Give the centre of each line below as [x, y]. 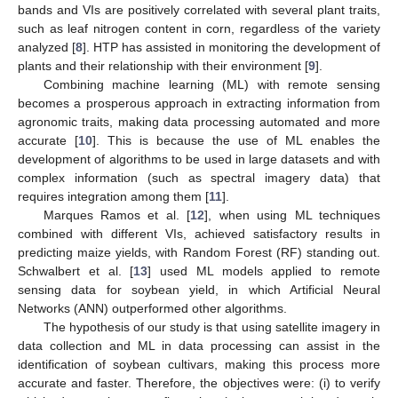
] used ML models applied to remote [264, 271]
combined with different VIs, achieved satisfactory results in [199, 233]
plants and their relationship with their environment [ [163, 65]
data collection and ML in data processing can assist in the [199, 345]
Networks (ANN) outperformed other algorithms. [152, 308]
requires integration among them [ [113, 196]
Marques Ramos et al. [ [117, 215]
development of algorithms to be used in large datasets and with [199, 159]
